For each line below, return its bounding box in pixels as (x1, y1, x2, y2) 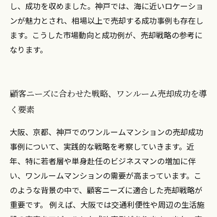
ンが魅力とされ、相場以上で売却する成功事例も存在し (10, 15, 203, 26)
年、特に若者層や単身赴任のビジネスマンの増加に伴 (10, 155, 196, 167)
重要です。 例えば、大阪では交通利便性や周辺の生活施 (10, 199, 204, 210)
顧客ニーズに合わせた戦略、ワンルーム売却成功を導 (10, 87, 207, 99)
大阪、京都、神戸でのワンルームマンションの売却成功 (10, 126, 203, 138)
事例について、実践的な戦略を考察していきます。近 (10, 140, 194, 152)
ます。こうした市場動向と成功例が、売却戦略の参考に (10, 29, 202, 41)
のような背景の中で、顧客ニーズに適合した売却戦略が (10, 184, 202, 196)
